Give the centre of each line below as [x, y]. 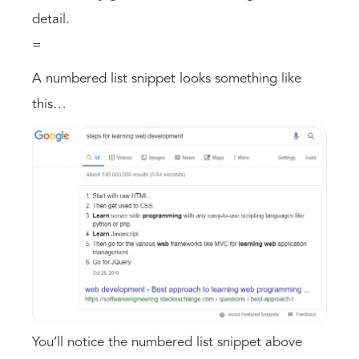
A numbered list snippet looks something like [167, 79]
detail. [51, 19]
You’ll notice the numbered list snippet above [167, 342]
